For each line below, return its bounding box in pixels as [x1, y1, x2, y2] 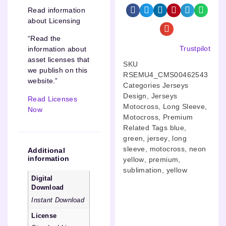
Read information [28, 6, 85, 14]
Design [123, 91, 147, 100]
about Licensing [28, 16, 81, 25]
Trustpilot [180, 44, 210, 52]
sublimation [123, 165, 162, 174]
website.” [28, 77, 58, 85]
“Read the [28, 34, 61, 43]
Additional [28, 146, 65, 154]
